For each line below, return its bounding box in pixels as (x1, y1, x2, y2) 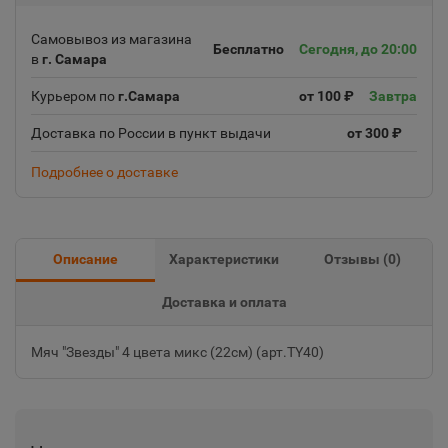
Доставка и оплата (161, 294, 287, 310)
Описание (52, 251, 118, 267)
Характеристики (169, 251, 279, 267)
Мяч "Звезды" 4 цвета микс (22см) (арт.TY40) (31, 344, 324, 360)
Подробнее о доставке (31, 164, 178, 180)
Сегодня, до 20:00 (299, 41, 417, 57)
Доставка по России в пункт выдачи (31, 125, 271, 141)
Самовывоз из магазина (31, 31, 192, 47)
